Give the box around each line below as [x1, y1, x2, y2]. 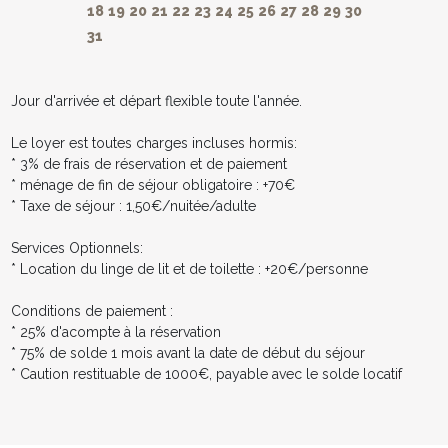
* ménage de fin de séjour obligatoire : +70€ [10, 176, 295, 193]
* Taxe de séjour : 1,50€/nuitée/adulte [10, 197, 256, 214]
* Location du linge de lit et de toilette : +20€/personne [10, 260, 368, 277]
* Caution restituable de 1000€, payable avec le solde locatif [10, 365, 402, 382]
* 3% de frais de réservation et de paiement [10, 155, 287, 172]
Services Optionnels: [10, 239, 143, 256]
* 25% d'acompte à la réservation [10, 323, 221, 340]
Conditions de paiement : [10, 302, 173, 319]
